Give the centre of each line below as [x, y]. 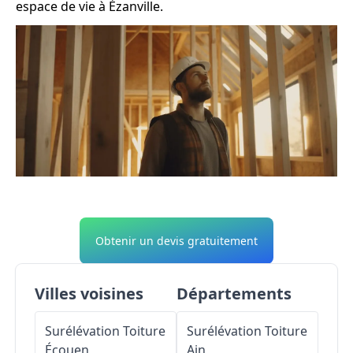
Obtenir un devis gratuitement [176, 241]
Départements [234, 294]
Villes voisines [89, 294]
